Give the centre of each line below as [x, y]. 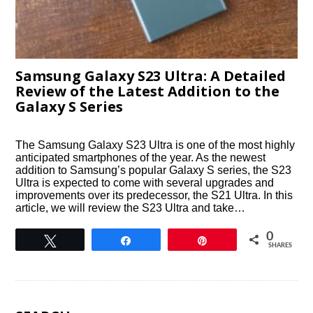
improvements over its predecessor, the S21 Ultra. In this [154, 196]
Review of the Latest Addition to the [148, 92]
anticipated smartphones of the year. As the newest [141, 158]
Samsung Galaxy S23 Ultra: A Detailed [151, 76]
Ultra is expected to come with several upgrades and [145, 183]
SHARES [280, 246]
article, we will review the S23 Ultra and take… [131, 208]
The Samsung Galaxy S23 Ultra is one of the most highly [155, 145]
